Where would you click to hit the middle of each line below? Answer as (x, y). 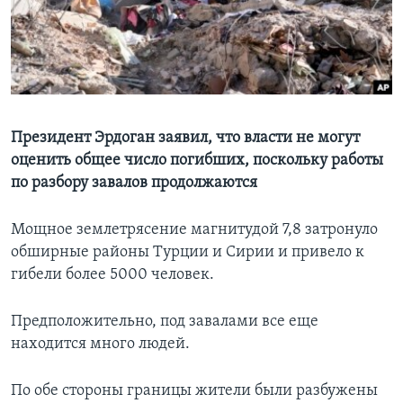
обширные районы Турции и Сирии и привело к (188, 253)
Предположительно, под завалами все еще (165, 322)
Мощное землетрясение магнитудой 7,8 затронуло (194, 230)
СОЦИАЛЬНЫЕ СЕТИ (69, 80)
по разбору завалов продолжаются (134, 184)
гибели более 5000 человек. (112, 275)
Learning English (69, 32)
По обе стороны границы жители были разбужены (194, 391)
